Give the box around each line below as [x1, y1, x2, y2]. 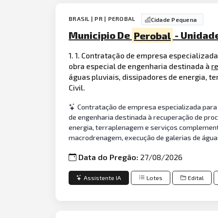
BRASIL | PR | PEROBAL [69, 15, 137, 22]
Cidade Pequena [150, 16, 197, 23]
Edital [188, 174, 204, 182]
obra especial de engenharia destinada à [69, 61, 212, 71]
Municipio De [69, 29, 132, 41]
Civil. [69, 82, 86, 92]
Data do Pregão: [78, 152, 141, 162]
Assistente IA [84, 174, 122, 182]
